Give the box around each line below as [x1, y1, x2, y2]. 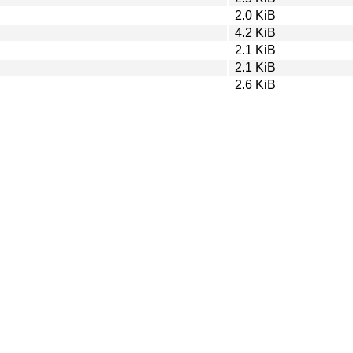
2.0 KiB [235, 8, 276, 22]
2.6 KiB [235, 77, 276, 91]
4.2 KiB [235, 25, 276, 39]
